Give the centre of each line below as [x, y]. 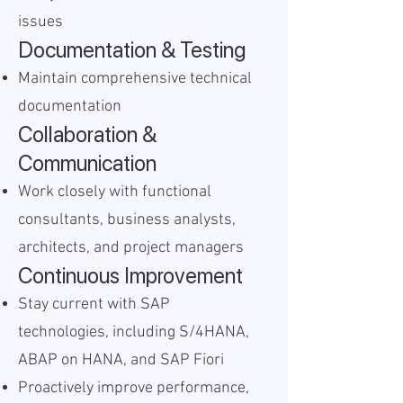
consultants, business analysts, [127, 220]
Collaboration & [87, 134]
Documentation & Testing [132, 50]
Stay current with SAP [94, 304]
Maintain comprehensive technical [135, 79]
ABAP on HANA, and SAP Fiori [121, 360]
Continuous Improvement [130, 276]
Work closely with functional [115, 192]
